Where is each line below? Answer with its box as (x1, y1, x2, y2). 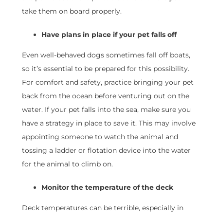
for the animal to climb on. (21, 160, 113, 169)
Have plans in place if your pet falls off (41, 30, 177, 39)
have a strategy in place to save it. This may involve (21, 119, 196, 128)
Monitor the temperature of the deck (41, 183, 173, 192)
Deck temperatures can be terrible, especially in (21, 203, 183, 213)
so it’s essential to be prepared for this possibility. (21, 64, 189, 73)
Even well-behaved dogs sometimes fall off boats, (21, 51, 190, 60)
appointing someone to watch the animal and (21, 132, 178, 142)
